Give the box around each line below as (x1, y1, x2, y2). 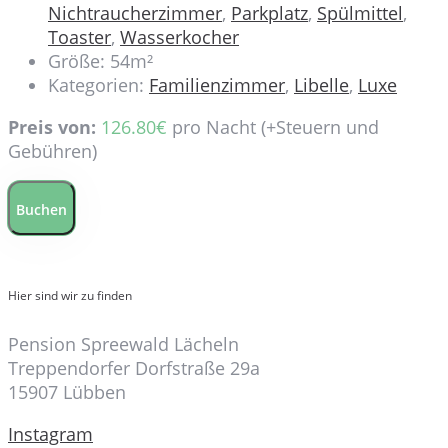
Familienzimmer (149, 73, 285, 98)
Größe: (48, 49, 105, 74)
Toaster (48, 25, 111, 50)
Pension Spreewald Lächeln (8, 332, 239, 357)
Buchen (16, 200, 67, 220)
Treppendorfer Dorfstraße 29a (8, 356, 260, 381)
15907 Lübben (8, 380, 126, 405)
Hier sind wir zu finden (8, 287, 132, 305)
